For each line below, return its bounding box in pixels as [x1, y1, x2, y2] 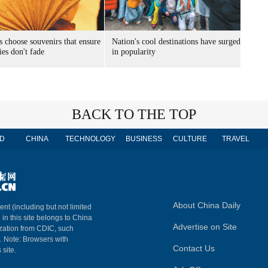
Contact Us [173, 243, 215, 253]
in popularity [112, 47, 156, 56]
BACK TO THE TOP [72, 106, 196, 122]
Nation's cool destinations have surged [112, 37, 240, 46]
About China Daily [173, 200, 240, 210]
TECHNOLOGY [65, 135, 115, 143]
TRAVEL [222, 135, 249, 143]
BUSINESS [125, 135, 162, 143]
